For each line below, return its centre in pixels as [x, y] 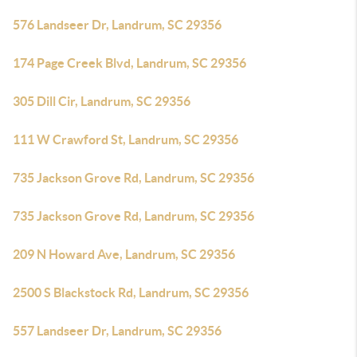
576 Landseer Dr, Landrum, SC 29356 [117, 25]
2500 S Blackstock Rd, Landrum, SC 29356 [131, 292]
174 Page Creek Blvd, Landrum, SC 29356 [129, 63]
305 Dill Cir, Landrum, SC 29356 [102, 101]
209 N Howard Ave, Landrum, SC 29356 [124, 254]
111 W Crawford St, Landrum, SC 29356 [126, 139]
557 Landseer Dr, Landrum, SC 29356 [117, 331]
